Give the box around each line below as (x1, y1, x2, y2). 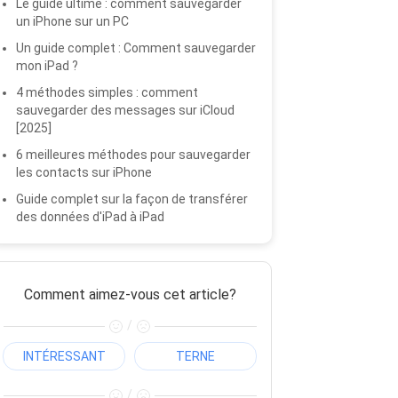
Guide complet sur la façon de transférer (16, 192, 248, 206)
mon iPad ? (16, 59, 78, 73)
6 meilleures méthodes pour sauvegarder (16, 147, 251, 162)
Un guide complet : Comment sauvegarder (16, 41, 256, 55)
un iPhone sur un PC (16, 14, 129, 28)
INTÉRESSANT (22, 348, 106, 363)
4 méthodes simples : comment (16, 85, 198, 99)
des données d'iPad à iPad (16, 210, 164, 224)
